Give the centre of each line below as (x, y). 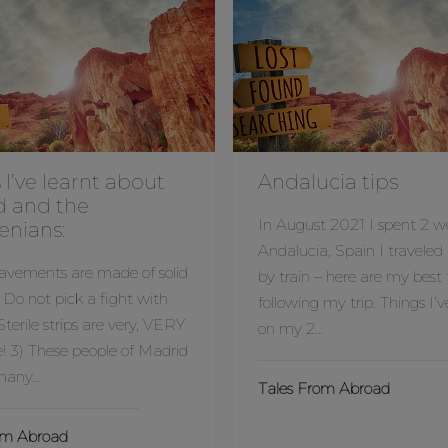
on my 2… (291, 328)
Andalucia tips (328, 182)
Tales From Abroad (324, 388)
